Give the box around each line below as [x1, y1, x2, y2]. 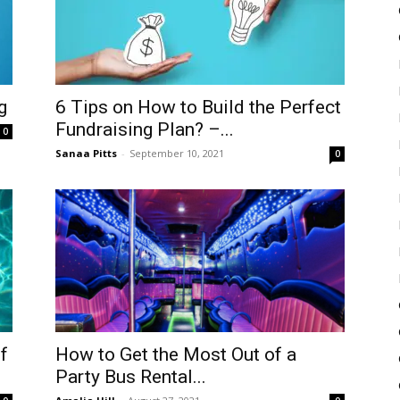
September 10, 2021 [129, 146, 224, 160]
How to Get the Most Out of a [55, 344, 296, 365]
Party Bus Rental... [55, 366, 206, 387]
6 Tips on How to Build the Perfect [55, 96, 341, 118]
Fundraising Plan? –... [55, 119, 234, 140]
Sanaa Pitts [55, 146, 117, 160]
